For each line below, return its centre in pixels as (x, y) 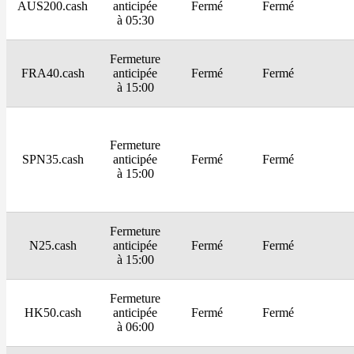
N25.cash (53, 246)
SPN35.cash (53, 160)
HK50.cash (53, 313)
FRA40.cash (53, 73)
